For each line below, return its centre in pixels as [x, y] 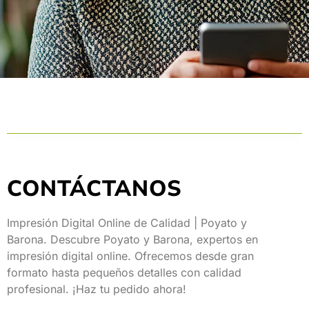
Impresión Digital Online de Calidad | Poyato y [127, 223]
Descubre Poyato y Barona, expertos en [154, 239]
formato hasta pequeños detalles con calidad [124, 272]
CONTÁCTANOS [94, 189]
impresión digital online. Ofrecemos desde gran [130, 256]
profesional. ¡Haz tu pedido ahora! [97, 289]
